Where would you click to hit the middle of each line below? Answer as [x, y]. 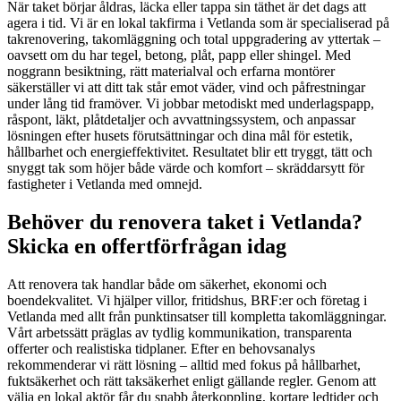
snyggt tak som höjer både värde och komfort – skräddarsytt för [186, 167]
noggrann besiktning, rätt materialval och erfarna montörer [171, 71]
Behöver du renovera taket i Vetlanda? [185, 222]
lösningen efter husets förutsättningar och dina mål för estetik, [180, 135]
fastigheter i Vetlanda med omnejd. [105, 183]
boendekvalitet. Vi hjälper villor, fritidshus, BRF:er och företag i [187, 300]
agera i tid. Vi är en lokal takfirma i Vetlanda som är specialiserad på [198, 22]
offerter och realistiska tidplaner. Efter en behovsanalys [161, 348]
